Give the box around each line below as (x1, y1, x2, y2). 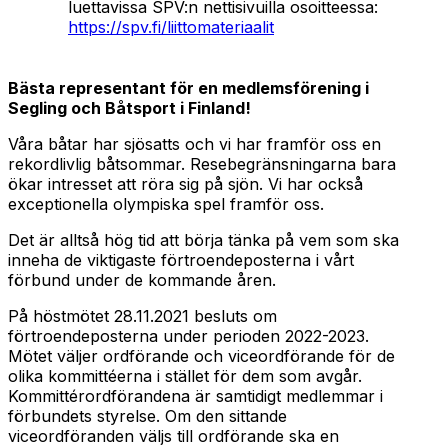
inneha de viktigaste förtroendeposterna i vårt (8, 250, 354, 271)
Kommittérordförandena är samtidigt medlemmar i (8, 386, 383, 407)
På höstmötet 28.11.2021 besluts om (8, 306, 277, 327)
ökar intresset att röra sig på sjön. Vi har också (8, 174, 363, 195)
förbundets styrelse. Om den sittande (8, 406, 287, 427)
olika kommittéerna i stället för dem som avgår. (8, 366, 362, 387)
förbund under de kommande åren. (8, 270, 276, 291)
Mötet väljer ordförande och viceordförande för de (8, 346, 395, 367)
